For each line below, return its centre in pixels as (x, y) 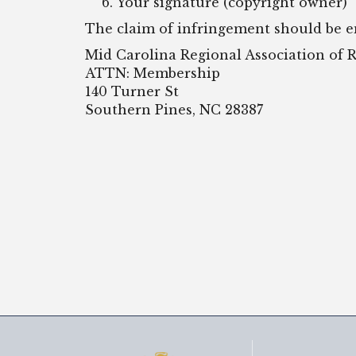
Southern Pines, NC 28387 (174, 110)
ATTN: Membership (153, 73)
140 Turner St (132, 91)
